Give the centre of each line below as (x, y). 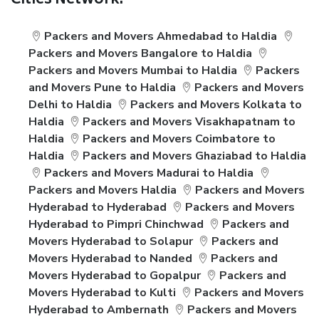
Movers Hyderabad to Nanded (110, 258)
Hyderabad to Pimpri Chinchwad (116, 224)
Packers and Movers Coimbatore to (179, 139)
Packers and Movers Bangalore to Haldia (140, 53)
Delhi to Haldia (70, 105)
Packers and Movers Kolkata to (216, 105)
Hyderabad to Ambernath (99, 310)
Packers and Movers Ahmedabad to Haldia (161, 36)
